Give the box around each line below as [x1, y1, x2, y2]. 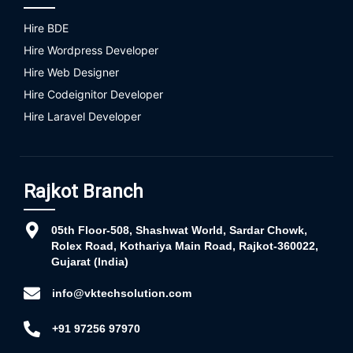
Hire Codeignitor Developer [24, 87, 163, 102]
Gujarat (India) [51, 255, 128, 269]
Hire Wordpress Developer [24, 43, 158, 58]
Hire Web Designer [24, 65, 119, 80]
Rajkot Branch [24, 180, 143, 203]
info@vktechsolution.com [52, 287, 191, 300]
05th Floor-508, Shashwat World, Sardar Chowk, [51, 224, 307, 237]
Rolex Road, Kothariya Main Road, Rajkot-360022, [51, 240, 318, 253]
